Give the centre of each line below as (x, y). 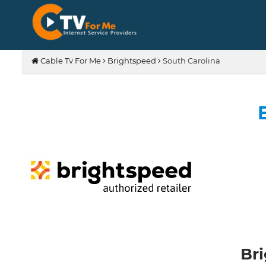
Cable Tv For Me (70, 61)
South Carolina (191, 61)
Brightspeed (132, 61)
